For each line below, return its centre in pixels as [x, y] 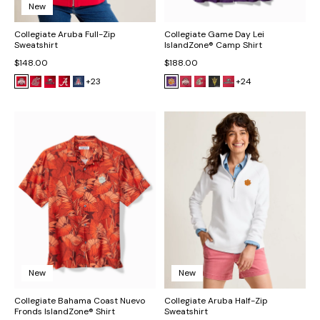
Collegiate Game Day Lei [214, 35]
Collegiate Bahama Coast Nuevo [80, 300]
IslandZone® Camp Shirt [213, 45]
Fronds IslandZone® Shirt [65, 311]
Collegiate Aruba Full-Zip [65, 35]
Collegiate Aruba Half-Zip [216, 300]
